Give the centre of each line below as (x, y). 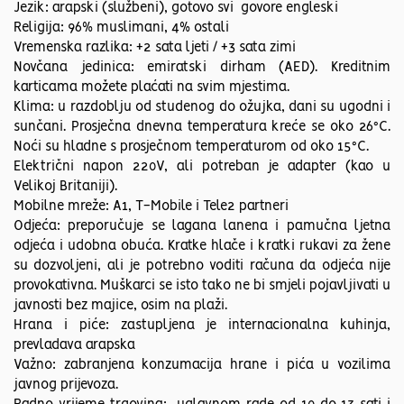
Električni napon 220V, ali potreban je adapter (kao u (202, 167)
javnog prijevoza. (66, 386)
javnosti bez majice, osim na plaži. (120, 306)
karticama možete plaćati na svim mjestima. (151, 88)
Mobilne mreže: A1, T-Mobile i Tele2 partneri (151, 207)
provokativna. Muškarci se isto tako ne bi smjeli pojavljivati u (202, 286)
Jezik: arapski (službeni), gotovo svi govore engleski (176, 9)
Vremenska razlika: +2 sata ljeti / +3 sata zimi (155, 48)
